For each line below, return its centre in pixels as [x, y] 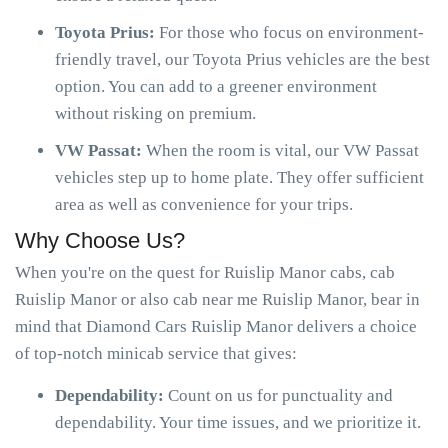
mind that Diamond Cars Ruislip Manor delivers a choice [216, 326]
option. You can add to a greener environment [216, 86]
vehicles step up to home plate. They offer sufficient [239, 177]
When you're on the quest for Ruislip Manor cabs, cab [205, 272]
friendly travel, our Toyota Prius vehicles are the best [242, 59]
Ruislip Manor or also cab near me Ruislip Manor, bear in [217, 299]
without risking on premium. [155, 113]
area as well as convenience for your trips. [204, 204]
